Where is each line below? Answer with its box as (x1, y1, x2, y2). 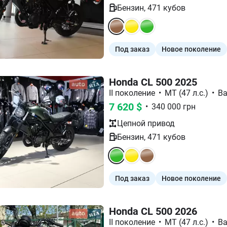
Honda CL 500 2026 (109, 205, 197, 217)
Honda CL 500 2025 (109, 75, 197, 88)
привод (145, 118, 175, 128)
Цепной (117, 118, 145, 128)
